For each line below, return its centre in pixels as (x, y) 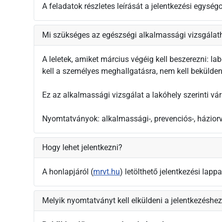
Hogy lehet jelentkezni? (82, 148)
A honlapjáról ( (68, 172)
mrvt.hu (107, 172)
